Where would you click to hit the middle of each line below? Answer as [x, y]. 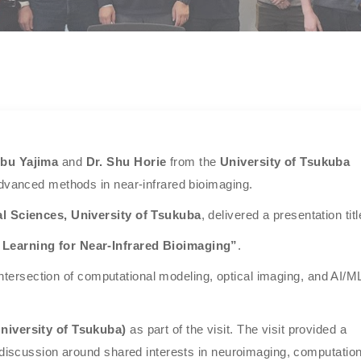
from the [193, 162]
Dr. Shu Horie [126, 162]
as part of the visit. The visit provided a [237, 329]
